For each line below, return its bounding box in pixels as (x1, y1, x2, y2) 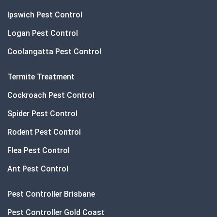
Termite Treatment (7, 72, 75, 82)
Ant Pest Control (7, 164, 68, 174)
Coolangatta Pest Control (7, 47, 101, 57)
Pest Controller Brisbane (7, 189, 95, 199)
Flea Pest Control (7, 146, 70, 155)
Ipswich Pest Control (7, 10, 82, 20)
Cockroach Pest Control (7, 91, 94, 100)
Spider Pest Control (7, 109, 77, 119)
